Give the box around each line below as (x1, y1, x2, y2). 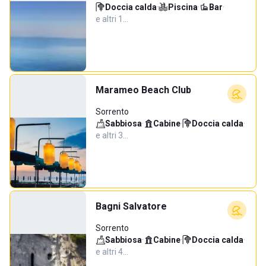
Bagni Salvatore (96, 201, 167, 212)
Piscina (168, 2, 198, 12)
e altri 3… (96, 131, 128, 140)
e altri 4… (96, 247, 128, 256)
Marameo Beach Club (96, 84, 191, 96)
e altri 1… (96, 14, 128, 24)
